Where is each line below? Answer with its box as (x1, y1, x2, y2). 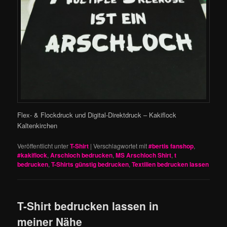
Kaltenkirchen (17, 121, 58, 131)
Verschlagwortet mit (93, 141, 147, 150)
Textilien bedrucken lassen (132, 160, 209, 169)
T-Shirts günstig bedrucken (51, 160, 129, 169)
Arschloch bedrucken (50, 150, 113, 160)
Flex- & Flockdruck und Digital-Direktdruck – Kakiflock (17, 110, 177, 120)
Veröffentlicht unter (17, 141, 69, 150)
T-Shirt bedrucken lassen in (17, 198, 159, 214)
